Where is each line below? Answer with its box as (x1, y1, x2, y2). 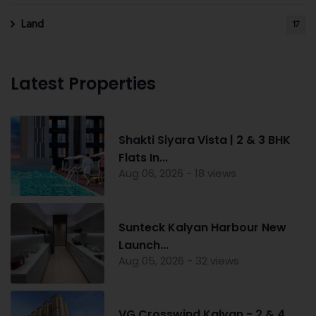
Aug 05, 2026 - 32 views (118, 253, 239, 268)
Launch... (118, 236, 169, 253)
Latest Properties (11, 72, 156, 96)
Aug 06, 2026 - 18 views (118, 166, 236, 181)
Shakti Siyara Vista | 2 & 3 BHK (118, 132, 291, 148)
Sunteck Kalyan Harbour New (118, 219, 286, 236)
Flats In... (118, 150, 168, 166)
